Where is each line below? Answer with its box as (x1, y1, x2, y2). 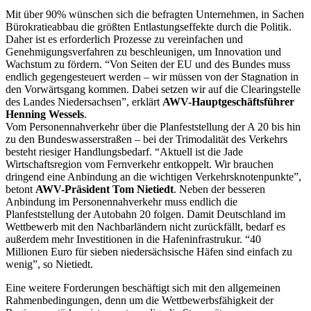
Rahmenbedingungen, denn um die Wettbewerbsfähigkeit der (6, 294, 274, 306)
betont (6, 183, 35, 195)
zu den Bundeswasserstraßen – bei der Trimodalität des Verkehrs (6, 133, 287, 145)
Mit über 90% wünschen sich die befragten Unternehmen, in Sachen (6, 8, 304, 20)
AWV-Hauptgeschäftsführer (162, 95, 294, 108)
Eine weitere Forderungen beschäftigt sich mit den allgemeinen (6, 281, 280, 294)
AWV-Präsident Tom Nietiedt (35, 183, 174, 195)
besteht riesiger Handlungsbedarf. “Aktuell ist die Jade (6, 145, 243, 158)
